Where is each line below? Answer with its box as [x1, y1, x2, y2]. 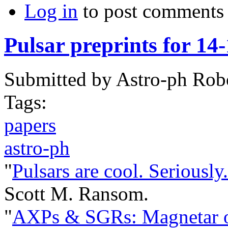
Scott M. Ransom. [4, 183, 149, 205]
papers [4, 114, 56, 136]
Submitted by [4, 68, 116, 90]
